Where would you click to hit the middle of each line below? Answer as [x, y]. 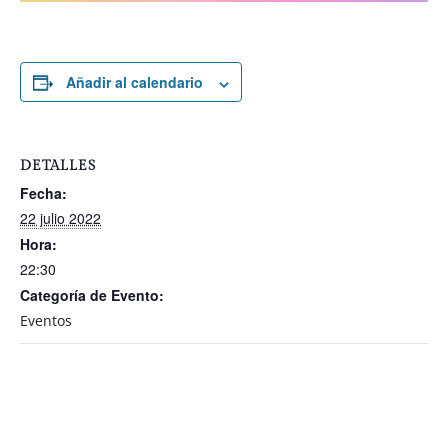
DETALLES [58, 166]
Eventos [46, 321]
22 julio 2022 [60, 218]
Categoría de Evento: [92, 295]
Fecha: [43, 193]
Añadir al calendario [134, 82]
